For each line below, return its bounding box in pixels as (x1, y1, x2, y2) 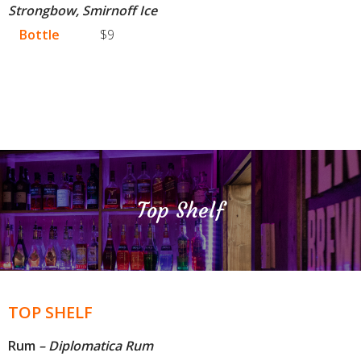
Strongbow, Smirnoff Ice (8, 2, 157, 20)
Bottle (19, 26, 60, 44)
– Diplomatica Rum (35, 337, 153, 355)
